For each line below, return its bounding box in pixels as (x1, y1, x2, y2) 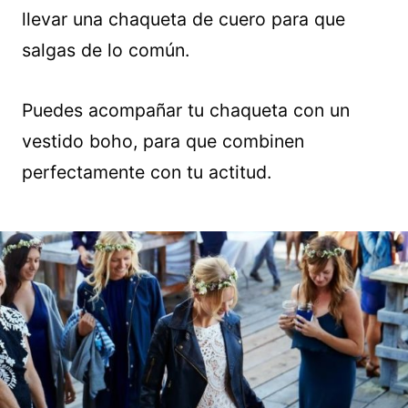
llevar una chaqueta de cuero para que (22, 8, 345, 30)
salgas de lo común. (22, 39, 189, 61)
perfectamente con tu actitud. (22, 161, 271, 183)
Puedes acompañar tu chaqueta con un (22, 99, 350, 121)
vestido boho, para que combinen (22, 130, 304, 152)
